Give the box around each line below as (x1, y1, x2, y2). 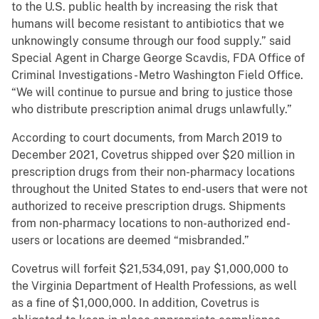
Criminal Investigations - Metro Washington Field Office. (11, 68, 306, 83)
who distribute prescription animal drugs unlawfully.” (11, 103, 292, 117)
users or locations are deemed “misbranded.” (11, 234, 249, 248)
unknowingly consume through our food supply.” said (11, 34, 291, 48)
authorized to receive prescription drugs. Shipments (11, 199, 286, 214)
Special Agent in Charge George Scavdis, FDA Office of (11, 51, 305, 66)
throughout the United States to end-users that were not (11, 182, 308, 197)
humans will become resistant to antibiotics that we (11, 17, 284, 31)
